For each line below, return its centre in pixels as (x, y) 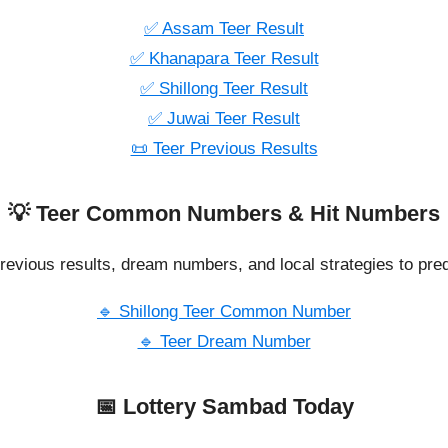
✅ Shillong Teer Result (224, 89)
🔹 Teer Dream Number (224, 342)
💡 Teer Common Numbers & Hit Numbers (224, 214)
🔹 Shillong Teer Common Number (224, 312)
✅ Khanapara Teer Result (224, 59)
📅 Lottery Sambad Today (224, 407)
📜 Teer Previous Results (224, 149)
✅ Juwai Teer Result (224, 119)
